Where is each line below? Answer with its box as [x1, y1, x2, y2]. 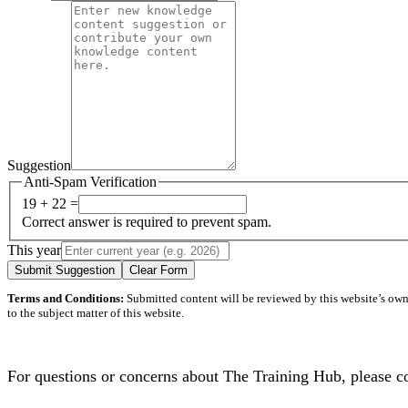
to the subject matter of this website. [7, 306, 184, 321]
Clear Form [129, 263, 188, 278]
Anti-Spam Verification [24, 173, 157, 189]
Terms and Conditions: [7, 291, 124, 306]
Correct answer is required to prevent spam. [22, 214, 271, 230]
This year [7, 242, 61, 259]
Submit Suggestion [15, 263, 115, 278]
